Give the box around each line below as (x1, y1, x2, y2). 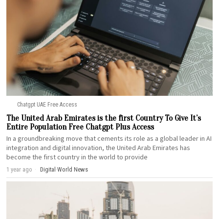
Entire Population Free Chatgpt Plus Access (6, 122, 154, 131)
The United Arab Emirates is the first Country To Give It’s (6, 113, 201, 123)
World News (57, 165, 88, 173)
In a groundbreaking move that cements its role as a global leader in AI (6, 133, 212, 144)
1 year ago (6, 165, 33, 173)
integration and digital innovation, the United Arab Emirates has (6, 143, 191, 153)
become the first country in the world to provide (6, 152, 148, 162)
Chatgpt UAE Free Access (17, 101, 77, 108)
